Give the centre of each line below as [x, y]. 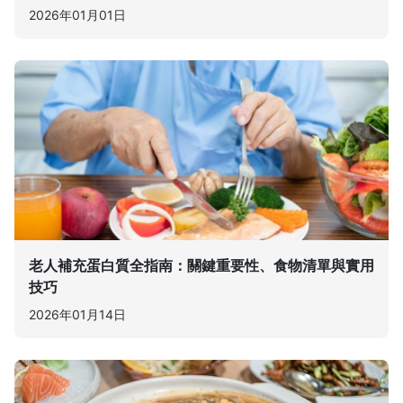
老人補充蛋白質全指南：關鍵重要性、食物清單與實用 [201, 265]
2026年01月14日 [77, 314]
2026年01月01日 [77, 14]
